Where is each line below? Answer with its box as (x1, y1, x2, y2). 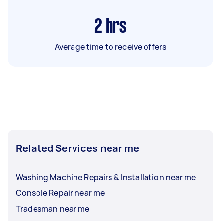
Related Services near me (16, 141, 140, 155)
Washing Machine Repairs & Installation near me (16, 171, 196, 183)
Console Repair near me (16, 187, 105, 198)
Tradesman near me (16, 203, 90, 214)
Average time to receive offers (54, 41, 167, 52)
